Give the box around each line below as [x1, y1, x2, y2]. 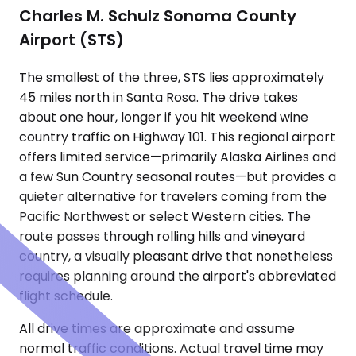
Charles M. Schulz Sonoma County [19, 5, 296, 28]
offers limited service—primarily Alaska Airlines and [19, 148, 336, 167]
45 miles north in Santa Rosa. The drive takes [19, 88, 298, 107]
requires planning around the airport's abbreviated [19, 267, 336, 286]
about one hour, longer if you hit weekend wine [19, 108, 308, 127]
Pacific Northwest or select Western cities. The [19, 207, 311, 226]
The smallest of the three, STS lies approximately [19, 68, 324, 87]
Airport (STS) [19, 29, 124, 52]
